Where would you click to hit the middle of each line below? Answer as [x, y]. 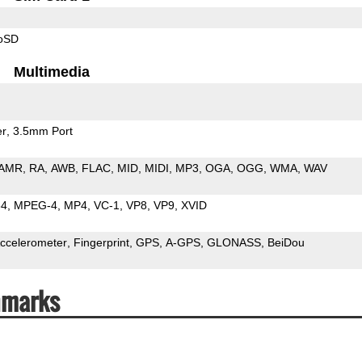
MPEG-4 [35, 205]
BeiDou [286, 242]
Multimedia [52, 72]
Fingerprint [101, 242]
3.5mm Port [42, 130]
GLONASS [234, 242]
